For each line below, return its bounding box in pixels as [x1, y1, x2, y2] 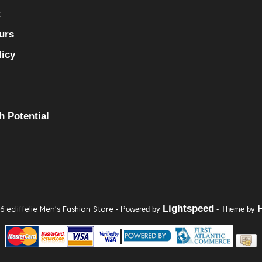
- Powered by [115, 205, 163, 213]
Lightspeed [162, 203, 214, 214]
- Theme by [213, 205, 257, 213]
